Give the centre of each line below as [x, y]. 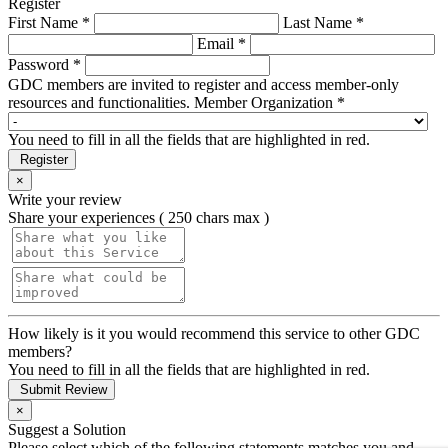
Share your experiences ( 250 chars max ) [138, 218]
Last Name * [323, 23]
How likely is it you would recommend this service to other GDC [214, 334]
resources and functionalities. [101, 103]
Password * [44, 65]
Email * [221, 44]
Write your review [65, 200]
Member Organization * [269, 103]
